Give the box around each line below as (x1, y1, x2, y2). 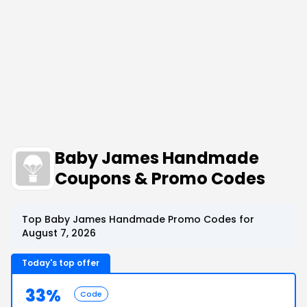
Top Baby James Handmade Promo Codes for (22, 212, 254, 226)
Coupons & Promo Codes (55, 167, 265, 190)
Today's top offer (22, 257, 99, 269)
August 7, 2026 (22, 226, 96, 240)
